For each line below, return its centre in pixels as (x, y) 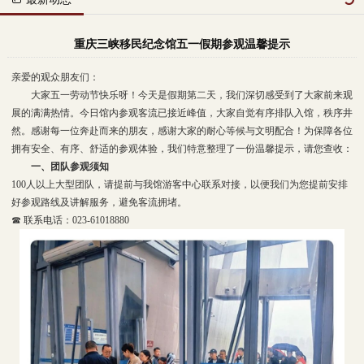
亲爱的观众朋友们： (55, 77)
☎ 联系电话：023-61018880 (70, 220)
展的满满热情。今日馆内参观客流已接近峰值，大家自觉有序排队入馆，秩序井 (182, 113)
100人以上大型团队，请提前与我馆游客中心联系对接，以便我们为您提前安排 (179, 184)
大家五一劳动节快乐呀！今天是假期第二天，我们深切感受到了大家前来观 (191, 95)
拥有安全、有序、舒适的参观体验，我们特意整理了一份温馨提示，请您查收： (182, 148)
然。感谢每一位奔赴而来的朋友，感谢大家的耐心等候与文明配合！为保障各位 (182, 130)
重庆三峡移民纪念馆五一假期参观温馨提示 (182, 44)
